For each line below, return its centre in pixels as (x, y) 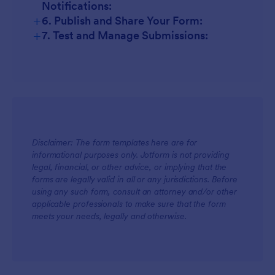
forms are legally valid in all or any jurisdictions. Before (135, 179)
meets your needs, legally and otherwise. (109, 216)
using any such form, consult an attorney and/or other (134, 192)
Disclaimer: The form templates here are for (115, 142)
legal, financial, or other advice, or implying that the (130, 167)
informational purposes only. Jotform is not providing (131, 155)
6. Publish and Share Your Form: (122, 21)
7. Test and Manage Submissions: (125, 35)
